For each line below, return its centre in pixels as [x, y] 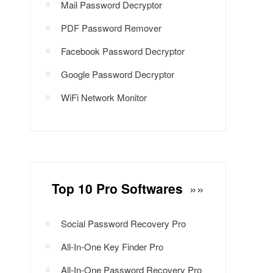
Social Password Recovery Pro [123, 223]
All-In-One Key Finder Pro [112, 246]
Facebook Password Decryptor [123, 51]
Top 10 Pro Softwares [119, 188]
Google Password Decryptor [118, 74]
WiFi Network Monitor [104, 97]
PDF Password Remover [111, 28]
